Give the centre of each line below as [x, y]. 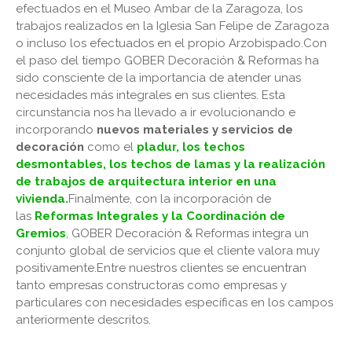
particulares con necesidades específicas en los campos [174, 302]
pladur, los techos [191, 147]
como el [112, 147]
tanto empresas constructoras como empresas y [151, 285]
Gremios [41, 233]
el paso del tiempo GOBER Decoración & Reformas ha [167, 60]
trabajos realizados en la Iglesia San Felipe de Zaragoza [172, 26]
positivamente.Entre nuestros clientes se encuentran [161, 268]
